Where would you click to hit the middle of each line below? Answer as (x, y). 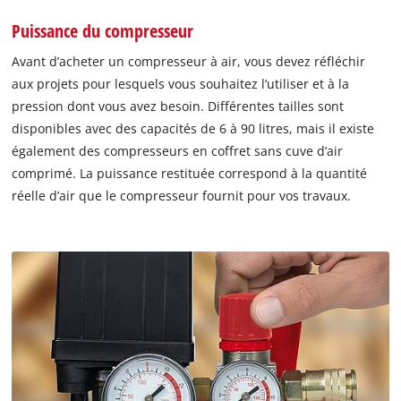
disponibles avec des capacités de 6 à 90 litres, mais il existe (193, 128)
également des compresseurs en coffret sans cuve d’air (178, 150)
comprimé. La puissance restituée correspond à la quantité (190, 173)
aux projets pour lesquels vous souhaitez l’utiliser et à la (181, 83)
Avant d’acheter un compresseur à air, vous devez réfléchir (189, 61)
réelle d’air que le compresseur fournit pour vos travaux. (182, 195)
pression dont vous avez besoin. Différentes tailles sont (178, 106)
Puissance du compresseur (103, 30)
